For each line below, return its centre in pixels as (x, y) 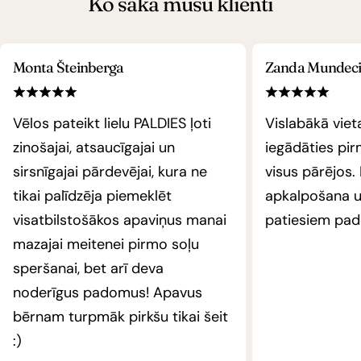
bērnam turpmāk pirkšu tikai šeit (120, 317)
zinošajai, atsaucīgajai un (94, 147)
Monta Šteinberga (68, 67)
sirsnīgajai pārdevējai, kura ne (110, 172)
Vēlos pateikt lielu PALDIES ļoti (112, 123)
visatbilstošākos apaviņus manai (120, 220)
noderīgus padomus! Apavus (108, 293)
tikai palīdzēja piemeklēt (92, 196)
